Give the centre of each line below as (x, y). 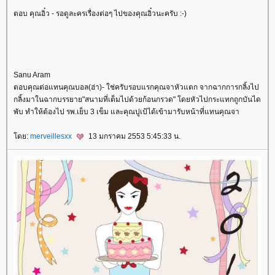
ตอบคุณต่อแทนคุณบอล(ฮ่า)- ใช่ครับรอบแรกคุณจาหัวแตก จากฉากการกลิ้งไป (136, 87)
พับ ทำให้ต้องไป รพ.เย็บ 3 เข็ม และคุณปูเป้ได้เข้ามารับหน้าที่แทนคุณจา (126, 111)
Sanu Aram (32, 75)
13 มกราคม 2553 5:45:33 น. (134, 136)
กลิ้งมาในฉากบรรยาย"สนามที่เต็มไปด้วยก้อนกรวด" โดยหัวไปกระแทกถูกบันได (137, 99)
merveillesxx (52, 136)
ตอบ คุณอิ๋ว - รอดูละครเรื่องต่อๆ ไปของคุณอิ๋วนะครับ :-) (100, 13)
